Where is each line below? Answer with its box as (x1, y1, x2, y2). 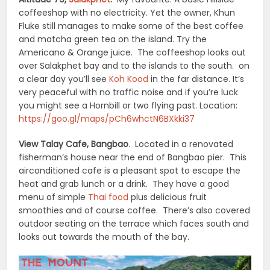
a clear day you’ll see (19, 73, 110, 86)
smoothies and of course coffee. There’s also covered (19, 204, 251, 217)
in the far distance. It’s (148, 73, 245, 86)
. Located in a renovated (128, 138, 234, 151)
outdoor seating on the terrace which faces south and (19, 218, 250, 230)
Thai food (88, 191, 129, 204)
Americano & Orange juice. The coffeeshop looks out (19, 46, 246, 59)
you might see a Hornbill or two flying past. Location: (19, 99, 238, 112)
